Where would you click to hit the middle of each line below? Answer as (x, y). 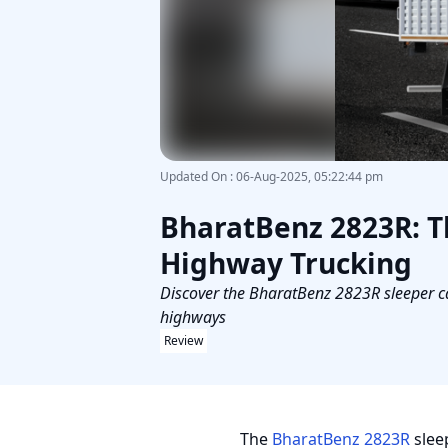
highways (193, 317)
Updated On (193, 176)
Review (183, 340)
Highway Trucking (286, 263)
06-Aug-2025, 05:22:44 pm (309, 176)
